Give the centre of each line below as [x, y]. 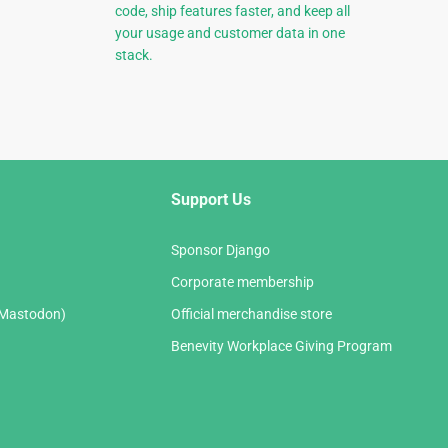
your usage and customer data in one [229, 33]
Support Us [211, 200]
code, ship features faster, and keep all [232, 11]
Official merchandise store [251, 314]
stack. [133, 55]
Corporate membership [242, 282]
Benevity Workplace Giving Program [281, 346]
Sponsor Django [220, 250]
